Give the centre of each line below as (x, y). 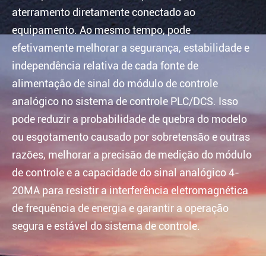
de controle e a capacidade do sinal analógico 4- (126, 173)
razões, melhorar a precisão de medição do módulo (132, 155)
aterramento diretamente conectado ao (104, 12)
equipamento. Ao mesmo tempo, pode (101, 30)
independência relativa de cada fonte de (105, 66)
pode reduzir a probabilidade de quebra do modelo (129, 119)
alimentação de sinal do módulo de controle (115, 84)
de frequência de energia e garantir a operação (120, 208)
